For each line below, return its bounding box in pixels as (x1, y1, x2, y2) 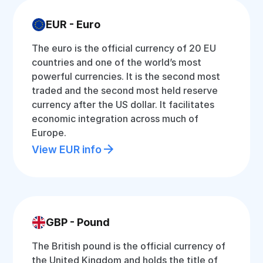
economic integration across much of (32, 113, 199, 124)
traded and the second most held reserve (32, 85, 218, 96)
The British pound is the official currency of (32, 240, 226, 252)
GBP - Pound (46, 216, 110, 228)
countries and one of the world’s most (32, 56, 202, 68)
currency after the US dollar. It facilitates (32, 99, 215, 110)
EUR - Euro (46, 18, 101, 31)
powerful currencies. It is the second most (32, 70, 221, 82)
